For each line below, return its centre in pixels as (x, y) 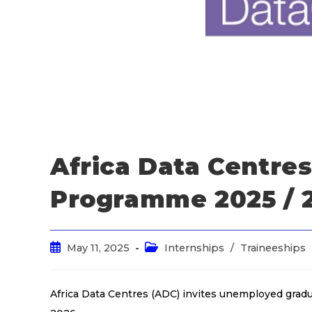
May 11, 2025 (98, 248)
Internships (194, 248)
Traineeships (273, 248)
